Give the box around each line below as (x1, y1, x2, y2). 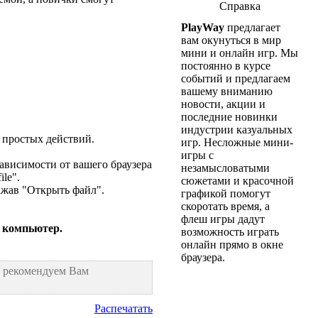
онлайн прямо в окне (181, 238, 283, 251)
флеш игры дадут (181, 213, 265, 225)
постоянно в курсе (181, 60, 270, 72)
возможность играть (181, 226, 279, 238)
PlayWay (181, 21, 224, 33)
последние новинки (181, 111, 278, 123)
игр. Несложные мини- (181, 136, 293, 148)
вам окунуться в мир (181, 34, 281, 46)
